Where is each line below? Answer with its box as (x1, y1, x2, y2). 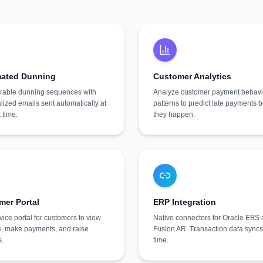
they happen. (153, 110, 195, 119)
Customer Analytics (153, 72, 231, 81)
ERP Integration (153, 197, 216, 207)
